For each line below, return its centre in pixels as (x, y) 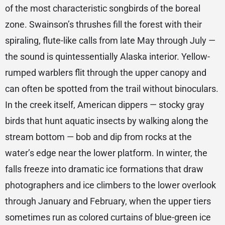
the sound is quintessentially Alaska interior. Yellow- (107, 57)
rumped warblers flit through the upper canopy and (106, 73)
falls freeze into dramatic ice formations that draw (104, 169)
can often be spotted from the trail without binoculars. (112, 89)
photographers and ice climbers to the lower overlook (110, 185)
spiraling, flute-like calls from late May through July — (110, 41)
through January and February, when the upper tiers (108, 201)
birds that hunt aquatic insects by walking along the (107, 121)
